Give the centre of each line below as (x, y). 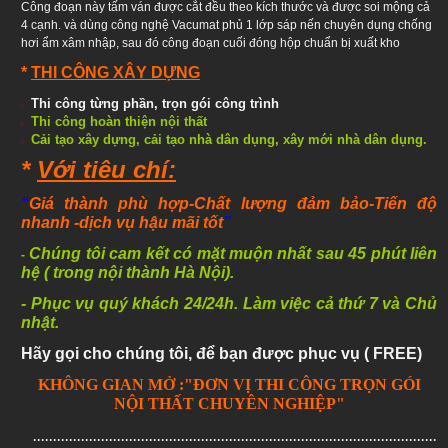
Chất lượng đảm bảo (281, 203)
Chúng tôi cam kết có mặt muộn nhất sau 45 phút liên (231, 253)
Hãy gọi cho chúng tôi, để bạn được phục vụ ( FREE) (221, 353)
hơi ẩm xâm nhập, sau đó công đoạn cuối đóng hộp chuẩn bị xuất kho (210, 42)
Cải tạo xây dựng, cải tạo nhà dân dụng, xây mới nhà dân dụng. (229, 139)
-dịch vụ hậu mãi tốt (148, 222)
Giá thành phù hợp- (112, 203)
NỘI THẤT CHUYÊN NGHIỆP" (229, 403)
